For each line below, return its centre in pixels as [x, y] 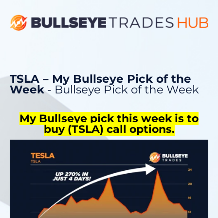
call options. [139, 129]
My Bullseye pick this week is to [109, 119]
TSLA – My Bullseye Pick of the [100, 79]
